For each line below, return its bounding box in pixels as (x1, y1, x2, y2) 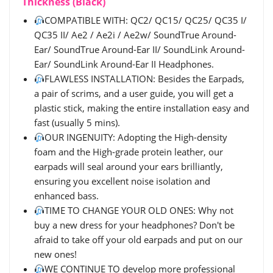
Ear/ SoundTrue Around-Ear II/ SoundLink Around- (34, 43, 245, 55)
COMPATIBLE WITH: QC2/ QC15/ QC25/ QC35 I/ (44, 14, 247, 26)
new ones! (34, 248, 77, 260)
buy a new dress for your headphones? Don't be (34, 219, 235, 231)
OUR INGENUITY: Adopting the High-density (44, 131, 228, 143)
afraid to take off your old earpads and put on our (34, 233, 243, 246)
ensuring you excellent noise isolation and (34, 175, 210, 187)
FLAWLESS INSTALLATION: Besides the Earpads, (44, 73, 245, 85)
